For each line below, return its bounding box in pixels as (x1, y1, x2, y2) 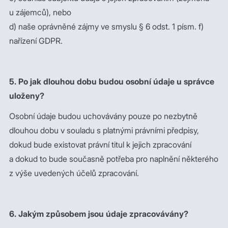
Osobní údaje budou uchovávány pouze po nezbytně (9, 111, 197, 121)
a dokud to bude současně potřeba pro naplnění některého (9, 154, 218, 164)
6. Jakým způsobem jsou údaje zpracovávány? (9, 209, 188, 219)
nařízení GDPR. (9, 36, 63, 46)
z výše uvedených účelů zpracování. (9, 168, 139, 178)
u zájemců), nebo (9, 7, 71, 17)
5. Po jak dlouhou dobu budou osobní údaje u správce (9, 76, 214, 87)
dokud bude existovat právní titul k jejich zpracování (9, 139, 191, 150)
